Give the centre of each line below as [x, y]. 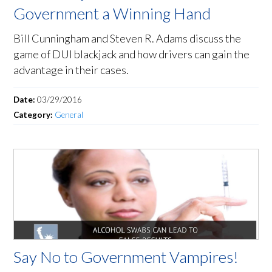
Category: [34, 115]
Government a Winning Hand [112, 14]
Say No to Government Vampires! [126, 257]
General [69, 115]
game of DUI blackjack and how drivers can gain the [132, 54]
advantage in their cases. [71, 70]
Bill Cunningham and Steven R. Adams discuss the [127, 39]
